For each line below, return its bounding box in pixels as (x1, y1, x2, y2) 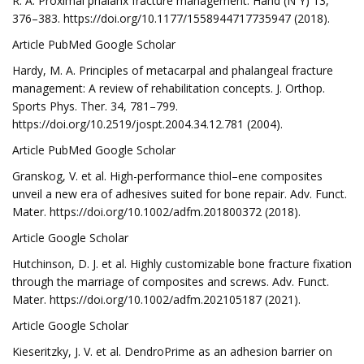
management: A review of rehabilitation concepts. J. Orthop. (12, 80, 325, 96)
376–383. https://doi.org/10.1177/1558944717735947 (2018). (12, 11, 330, 26)
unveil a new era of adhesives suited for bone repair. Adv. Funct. (12, 186, 347, 201)
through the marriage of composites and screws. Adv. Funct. (12, 274, 329, 289)
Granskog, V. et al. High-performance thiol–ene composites (12, 168, 323, 184)
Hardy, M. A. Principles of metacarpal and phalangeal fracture (12, 63, 333, 78)
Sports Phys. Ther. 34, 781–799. (12, 98, 178, 114)
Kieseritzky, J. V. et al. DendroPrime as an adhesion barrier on (12, 344, 332, 359)
